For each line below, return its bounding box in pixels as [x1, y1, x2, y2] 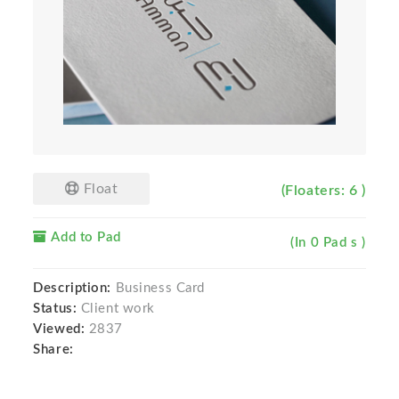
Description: [33, 281, 112, 296]
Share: [33, 343, 82, 357]
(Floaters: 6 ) [281, 183, 366, 199]
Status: [33, 302, 81, 316]
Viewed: [33, 322, 85, 337]
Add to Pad [46, 231, 122, 245]
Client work [80, 302, 155, 316]
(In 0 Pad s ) [290, 236, 366, 250]
